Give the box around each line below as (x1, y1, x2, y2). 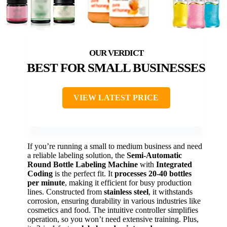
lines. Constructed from (27, 187, 104, 197)
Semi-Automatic (127, 151, 182, 160)
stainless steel (104, 187, 148, 197)
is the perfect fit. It (53, 169, 115, 178)
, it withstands (148, 187, 193, 197)
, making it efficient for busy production (65, 178, 192, 187)
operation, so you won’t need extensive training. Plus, (27, 215, 199, 224)
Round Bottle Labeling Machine (27, 160, 138, 169)
